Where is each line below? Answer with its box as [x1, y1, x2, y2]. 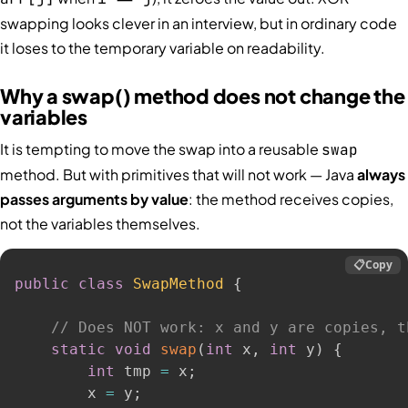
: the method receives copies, [189, 189, 393, 209]
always [357, 164, 405, 184]
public [15, 275, 69, 293]
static [51, 341, 106, 359]
